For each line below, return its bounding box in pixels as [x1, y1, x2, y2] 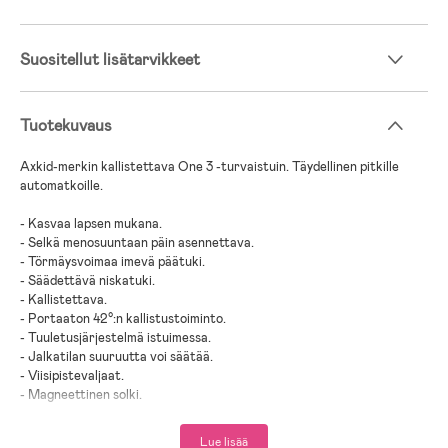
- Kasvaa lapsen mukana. [20, 214, 162, 232]
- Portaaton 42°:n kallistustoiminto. [20, 309, 226, 327]
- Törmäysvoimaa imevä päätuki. [20, 252, 205, 270]
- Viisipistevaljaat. [20, 366, 124, 384]
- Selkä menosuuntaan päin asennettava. [20, 233, 254, 251]
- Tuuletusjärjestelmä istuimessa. [20, 328, 211, 346]
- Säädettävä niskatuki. [20, 271, 155, 289]
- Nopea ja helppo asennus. [20, 404, 173, 422]
